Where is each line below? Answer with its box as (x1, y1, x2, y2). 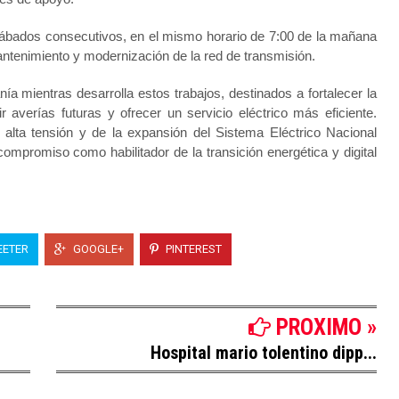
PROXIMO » (271, 314, 377, 340)
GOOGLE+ (70, 241, 124, 256)
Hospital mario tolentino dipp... (151, 342, 377, 363)
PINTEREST (163, 241, 222, 256)
